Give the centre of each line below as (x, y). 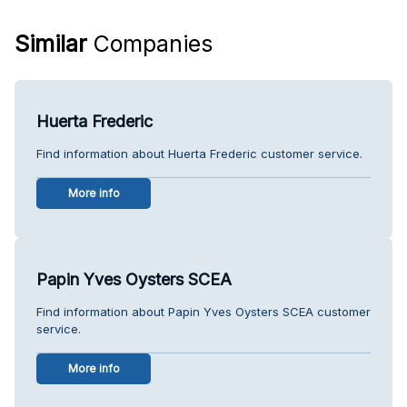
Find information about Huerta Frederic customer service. (199, 153)
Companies (150, 43)
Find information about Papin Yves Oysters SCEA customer (203, 311)
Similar (51, 43)
